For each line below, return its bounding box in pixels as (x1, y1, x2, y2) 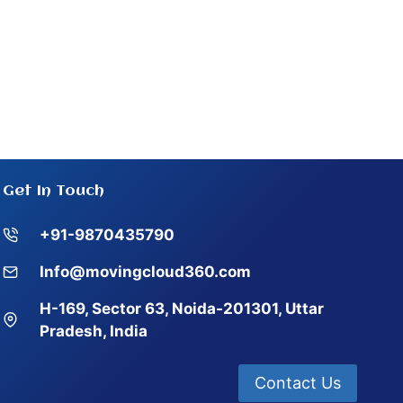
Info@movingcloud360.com (40, 262, 251, 281)
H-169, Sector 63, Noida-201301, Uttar (40, 299, 324, 318)
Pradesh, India (40, 321, 148, 340)
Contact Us (255, 372, 341, 392)
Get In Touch (3, 183, 104, 199)
